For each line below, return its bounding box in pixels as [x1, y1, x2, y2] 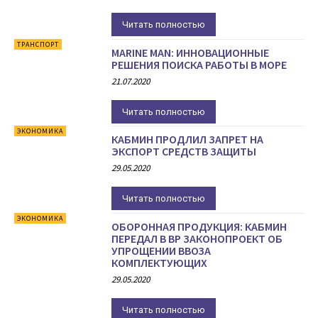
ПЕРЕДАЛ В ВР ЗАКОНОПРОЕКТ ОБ [111, 231, 283, 246]
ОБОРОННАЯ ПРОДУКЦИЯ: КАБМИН [111, 219, 287, 234]
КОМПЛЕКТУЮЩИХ [111, 255, 208, 270]
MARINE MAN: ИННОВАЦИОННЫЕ [111, 45, 270, 60]
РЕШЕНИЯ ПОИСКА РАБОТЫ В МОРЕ [111, 57, 287, 72]
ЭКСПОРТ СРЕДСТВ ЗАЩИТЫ [111, 144, 257, 159]
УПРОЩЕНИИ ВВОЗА [111, 243, 212, 258]
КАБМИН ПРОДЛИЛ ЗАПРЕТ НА [111, 132, 264, 147]
